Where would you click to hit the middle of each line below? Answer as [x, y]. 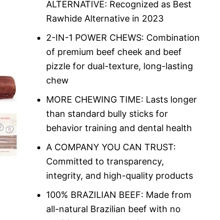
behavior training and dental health [119, 128]
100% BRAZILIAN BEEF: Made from [119, 195]
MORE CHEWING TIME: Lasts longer [121, 100]
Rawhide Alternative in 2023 [105, 19]
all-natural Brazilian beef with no [113, 209]
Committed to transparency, [105, 162]
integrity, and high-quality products [119, 176]
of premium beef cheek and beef [114, 52]
